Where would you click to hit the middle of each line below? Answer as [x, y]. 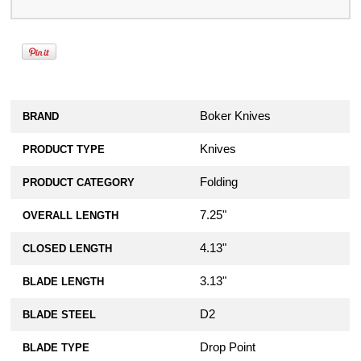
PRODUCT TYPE [64, 150]
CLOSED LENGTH [68, 249]
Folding [219, 183]
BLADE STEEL [60, 315]
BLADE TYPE [56, 348]
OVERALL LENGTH [71, 216]
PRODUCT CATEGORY [79, 183]
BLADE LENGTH [64, 282]
